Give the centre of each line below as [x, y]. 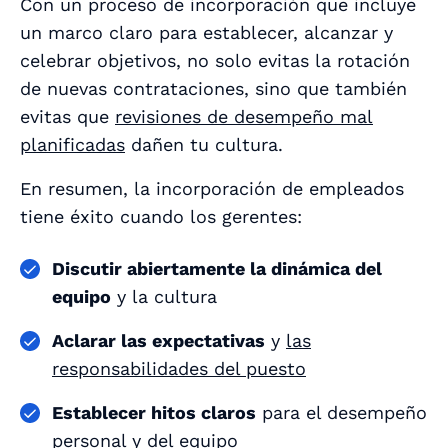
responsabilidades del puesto [179, 369]
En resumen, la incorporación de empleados [212, 189]
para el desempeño [341, 413]
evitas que [67, 117]
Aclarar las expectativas [158, 341]
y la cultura [164, 297]
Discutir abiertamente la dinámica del [217, 269]
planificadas [72, 145]
